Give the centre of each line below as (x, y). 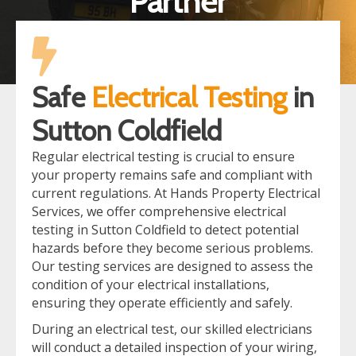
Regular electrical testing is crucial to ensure (163, 156)
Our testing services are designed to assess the (172, 266)
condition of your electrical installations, (151, 284)
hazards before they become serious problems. (172, 248)
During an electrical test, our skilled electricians (172, 329)
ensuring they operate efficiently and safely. (162, 302)
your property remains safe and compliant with (172, 174)
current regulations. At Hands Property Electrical (176, 193)
